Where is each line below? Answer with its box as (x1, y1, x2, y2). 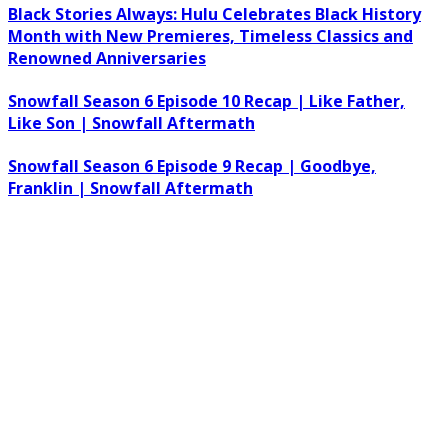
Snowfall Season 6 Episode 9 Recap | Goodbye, (8, 155, 376, 178)
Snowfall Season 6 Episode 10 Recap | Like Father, (8, 90, 405, 113)
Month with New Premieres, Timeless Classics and (8, 24, 413, 47)
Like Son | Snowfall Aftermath (8, 112, 255, 135)
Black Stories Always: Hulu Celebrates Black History (8, 2, 421, 25)
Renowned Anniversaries (8, 46, 206, 69)
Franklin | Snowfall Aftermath (8, 177, 253, 200)
